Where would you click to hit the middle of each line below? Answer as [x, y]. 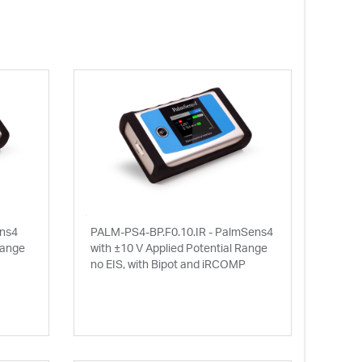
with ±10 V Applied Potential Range [179, 248]
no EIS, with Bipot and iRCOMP [168, 264]
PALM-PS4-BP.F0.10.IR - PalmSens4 [181, 232]
